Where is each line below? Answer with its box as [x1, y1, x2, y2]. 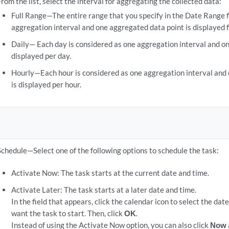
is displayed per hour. [11, 80, 81, 89]
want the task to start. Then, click [11, 209, 124, 218]
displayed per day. [11, 51, 71, 60]
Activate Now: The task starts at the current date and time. [11, 168, 209, 177]
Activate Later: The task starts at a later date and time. [11, 185, 196, 194]
